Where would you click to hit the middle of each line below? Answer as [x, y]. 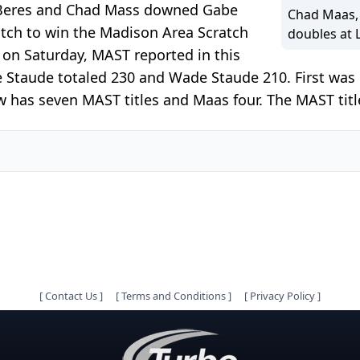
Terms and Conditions [174, 296]
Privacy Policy [282, 296]
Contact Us [71, 296]
